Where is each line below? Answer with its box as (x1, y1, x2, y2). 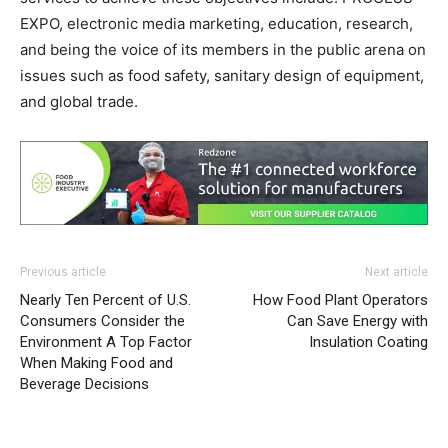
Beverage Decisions (20, 375, 149, 394)
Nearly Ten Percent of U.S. (20, 291, 191, 310)
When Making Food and (20, 354, 173, 373)
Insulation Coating (309, 333, 428, 352)
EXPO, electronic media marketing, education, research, (20, 14, 413, 34)
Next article (365, 265, 428, 280)
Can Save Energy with (287, 312, 428, 331)
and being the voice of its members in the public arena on (20, 40, 426, 60)
